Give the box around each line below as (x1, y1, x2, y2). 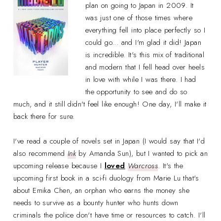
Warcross (128, 160, 158, 172)
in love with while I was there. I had (85, 74, 196, 85)
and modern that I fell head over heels (85, 62, 205, 73)
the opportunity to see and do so (85, 86, 187, 98)
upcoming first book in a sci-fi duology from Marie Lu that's (13, 173, 199, 184)
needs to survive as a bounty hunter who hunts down (13, 197, 179, 209)
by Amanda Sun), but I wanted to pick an (76, 148, 208, 159)
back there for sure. (13, 111, 75, 122)
